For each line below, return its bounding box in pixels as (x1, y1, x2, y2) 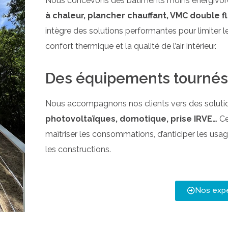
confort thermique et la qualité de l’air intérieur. (45, 41, 216, 51)
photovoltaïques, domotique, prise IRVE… (45, 114, 219, 124)
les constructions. (45, 145, 111, 155)
